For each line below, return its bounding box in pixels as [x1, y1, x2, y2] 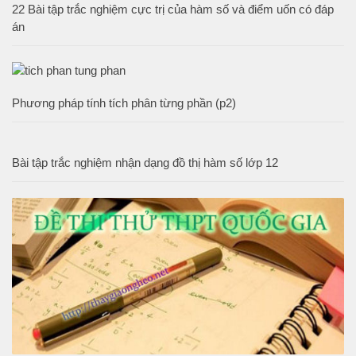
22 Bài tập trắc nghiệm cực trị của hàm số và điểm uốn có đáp [12, 2, 334, 17]
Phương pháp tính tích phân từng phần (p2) [12, 96, 236, 110]
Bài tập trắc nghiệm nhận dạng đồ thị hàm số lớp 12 [12, 156, 278, 170]
